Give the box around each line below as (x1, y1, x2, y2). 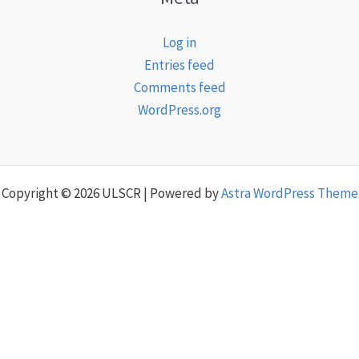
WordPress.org (138, 101, 221, 119)
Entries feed (144, 56, 215, 75)
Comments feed (133, 79, 226, 97)
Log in (163, 34, 196, 52)
